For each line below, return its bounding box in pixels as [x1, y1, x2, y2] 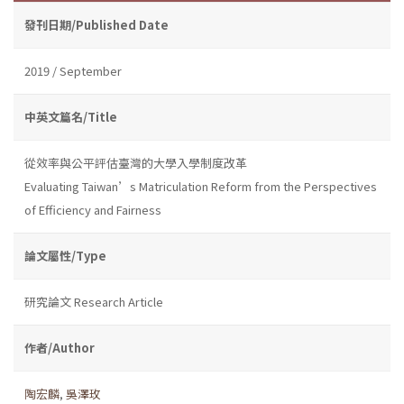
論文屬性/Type [24, 246, 106, 264]
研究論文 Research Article [24, 292, 163, 310]
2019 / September [24, 61, 122, 79]
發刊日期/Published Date [24, 15, 169, 33]
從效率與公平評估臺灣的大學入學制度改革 [24, 153, 247, 171]
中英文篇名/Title [24, 107, 117, 125]
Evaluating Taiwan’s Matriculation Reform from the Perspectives [24, 177, 377, 195]
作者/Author [24, 338, 95, 356]
